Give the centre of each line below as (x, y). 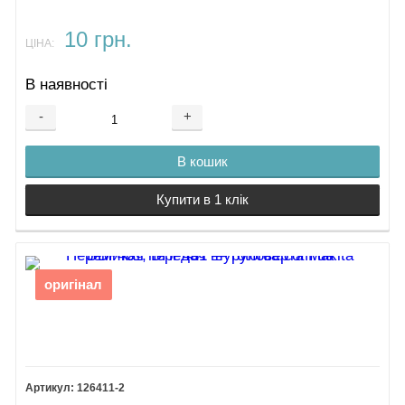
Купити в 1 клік (202, 199)
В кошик (202, 161)
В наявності (67, 84)
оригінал (74, 285)
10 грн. (98, 40)
